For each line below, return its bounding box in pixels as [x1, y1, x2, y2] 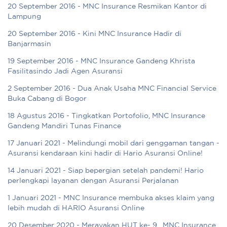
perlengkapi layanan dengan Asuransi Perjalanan [8, 178, 179, 184]
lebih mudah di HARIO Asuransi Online [8, 205, 144, 212]
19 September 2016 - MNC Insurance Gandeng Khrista [8, 58, 195, 65]
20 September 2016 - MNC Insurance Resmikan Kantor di [8, 4, 207, 10]
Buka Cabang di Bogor [8, 96, 87, 102]
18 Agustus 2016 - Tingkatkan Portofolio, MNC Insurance [8, 113, 205, 120]
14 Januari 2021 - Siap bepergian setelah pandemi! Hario [8, 168, 204, 174]
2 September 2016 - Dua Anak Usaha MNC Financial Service [8, 86, 216, 92]
